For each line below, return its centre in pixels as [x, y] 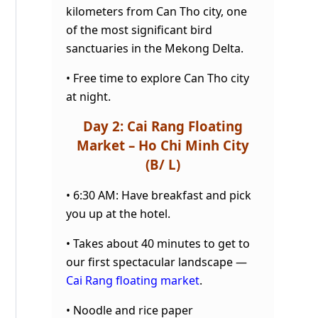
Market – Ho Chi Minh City [163, 145]
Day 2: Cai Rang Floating [163, 126]
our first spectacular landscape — [157, 262]
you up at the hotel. [118, 213]
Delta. [228, 48]
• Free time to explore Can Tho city [158, 78]
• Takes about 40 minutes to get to [158, 243]
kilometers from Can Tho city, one [157, 11]
